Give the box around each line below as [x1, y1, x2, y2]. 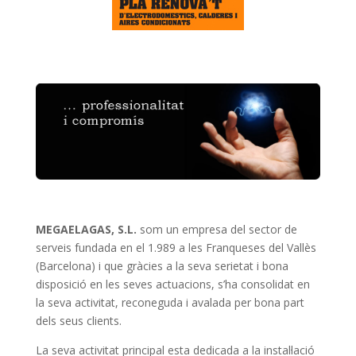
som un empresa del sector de [136, 221, 297, 237]
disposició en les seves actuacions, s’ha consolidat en [35, 276, 310, 292]
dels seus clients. [35, 312, 122, 328]
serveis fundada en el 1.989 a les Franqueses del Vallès [35, 239, 316, 255]
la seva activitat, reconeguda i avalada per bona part [35, 294, 304, 310]
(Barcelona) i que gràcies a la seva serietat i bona [35, 257, 288, 273]
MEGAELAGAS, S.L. [35, 221, 137, 237]
